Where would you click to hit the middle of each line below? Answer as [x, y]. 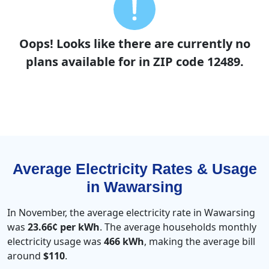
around [25, 256]
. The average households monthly [178, 227]
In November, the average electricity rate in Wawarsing [131, 213]
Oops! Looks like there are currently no [134, 44]
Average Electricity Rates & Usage [134, 169]
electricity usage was [56, 242]
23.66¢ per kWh [64, 227]
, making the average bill [200, 242]
